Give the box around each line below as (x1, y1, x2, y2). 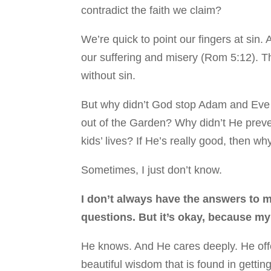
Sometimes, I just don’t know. (81, 164, 223, 176)
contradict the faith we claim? (81, 4, 225, 16)
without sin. (81, 70, 136, 82)
